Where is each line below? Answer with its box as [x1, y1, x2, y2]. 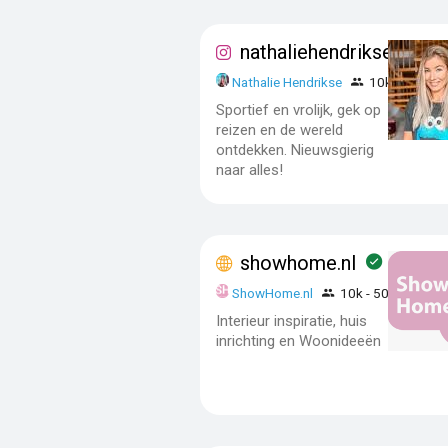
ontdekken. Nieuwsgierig [215, 140, 374, 159]
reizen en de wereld [215, 120, 343, 139]
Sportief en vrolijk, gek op [215, 100, 381, 119]
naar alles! [215, 160, 283, 179]
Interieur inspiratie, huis [215, 311, 367, 330]
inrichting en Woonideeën [215, 331, 381, 350]
